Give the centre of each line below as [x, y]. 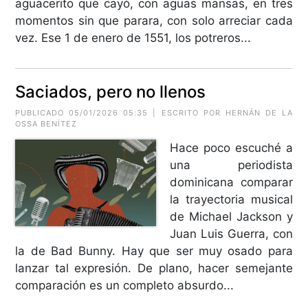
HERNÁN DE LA [259, 112]
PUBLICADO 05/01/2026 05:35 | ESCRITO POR [120, 112]
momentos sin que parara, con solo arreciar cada [154, 20]
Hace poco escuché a [231, 147]
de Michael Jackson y [231, 216]
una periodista [231, 165]
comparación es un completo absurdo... [125, 285]
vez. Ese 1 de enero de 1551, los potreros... [133, 37]
